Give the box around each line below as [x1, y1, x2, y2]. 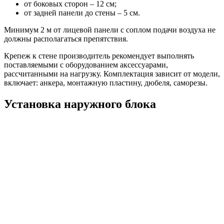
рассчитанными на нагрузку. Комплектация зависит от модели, [4, 69, 220, 78]
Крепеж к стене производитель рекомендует [4, 51, 157, 60]
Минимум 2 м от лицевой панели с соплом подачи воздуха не [4, 25, 215, 34]
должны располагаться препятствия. [4, 34, 128, 43]
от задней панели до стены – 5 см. [24, 8, 140, 17]
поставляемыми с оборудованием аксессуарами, [4, 60, 168, 69]
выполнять [157, 51, 194, 60]
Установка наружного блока [4, 97, 156, 111]
